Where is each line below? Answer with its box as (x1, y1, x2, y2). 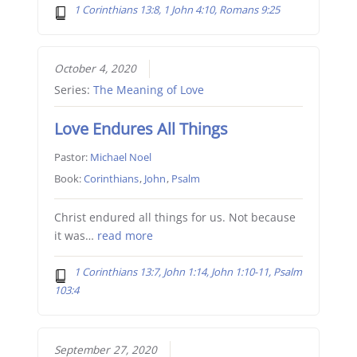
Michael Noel (89, 150, 151, 165)
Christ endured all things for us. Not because (53, 210, 296, 226)
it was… (53, 229, 97, 244)
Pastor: (53, 150, 90, 165)
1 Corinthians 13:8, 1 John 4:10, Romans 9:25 (74, 2, 280, 17)
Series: (53, 83, 93, 98)
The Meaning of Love (92, 83, 204, 98)
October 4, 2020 (53, 61, 136, 76)
